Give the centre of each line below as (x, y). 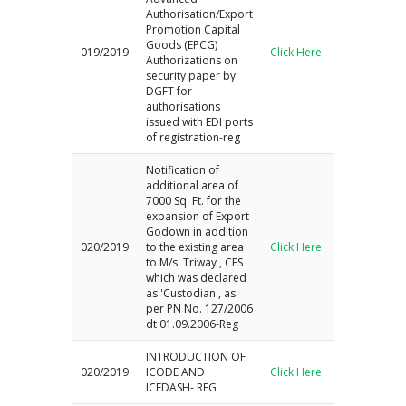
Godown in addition (198, 231)
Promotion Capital (193, 29)
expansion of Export (198, 216)
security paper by (191, 75)
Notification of (183, 169)
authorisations (184, 106)
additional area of (193, 185)
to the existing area (195, 246)
